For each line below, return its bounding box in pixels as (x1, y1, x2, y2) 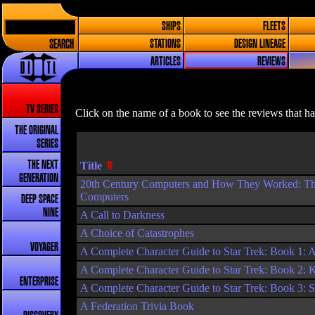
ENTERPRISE (20, 276, 58, 287)
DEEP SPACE (21, 194, 58, 205)
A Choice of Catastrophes (80, 227, 194, 239)
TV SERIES (26, 104, 58, 115)
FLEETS (263, 21, 286, 32)
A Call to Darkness (80, 209, 165, 221)
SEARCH (49, 39, 74, 51)
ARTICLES (150, 56, 181, 67)
